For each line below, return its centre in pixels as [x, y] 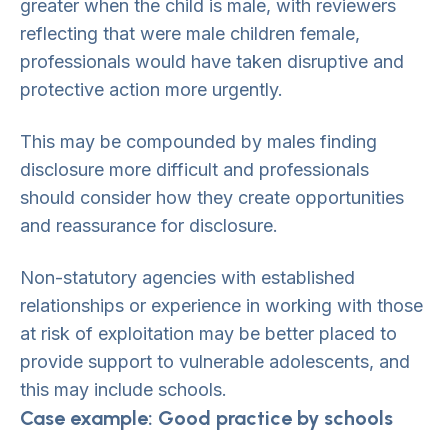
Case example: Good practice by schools [206, 418]
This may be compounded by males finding [198, 141]
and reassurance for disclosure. [149, 225]
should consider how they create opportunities [212, 197]
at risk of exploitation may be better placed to [208, 333]
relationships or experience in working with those [221, 305]
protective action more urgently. [151, 89]
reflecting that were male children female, [190, 33]
